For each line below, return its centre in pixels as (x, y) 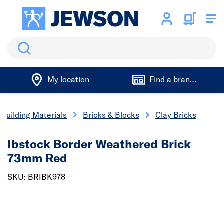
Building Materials (34, 115)
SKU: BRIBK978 (36, 177)
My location (68, 79)
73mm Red (37, 158)
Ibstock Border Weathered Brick (99, 144)
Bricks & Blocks (111, 115)
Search (20, 43)
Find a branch (174, 79)
